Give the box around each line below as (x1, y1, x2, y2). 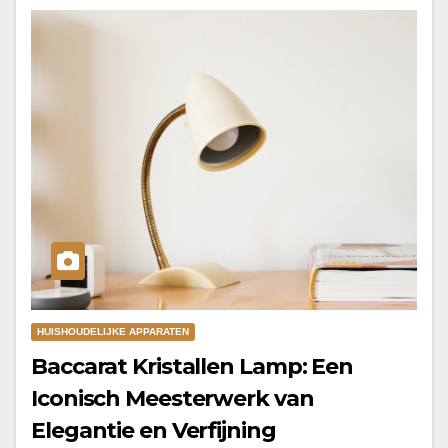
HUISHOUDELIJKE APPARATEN (37, 326, 189, 338)
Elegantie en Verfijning (31, 417, 276, 445)
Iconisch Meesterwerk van (31, 385, 314, 413)
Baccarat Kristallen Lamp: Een (31, 353, 354, 381)
